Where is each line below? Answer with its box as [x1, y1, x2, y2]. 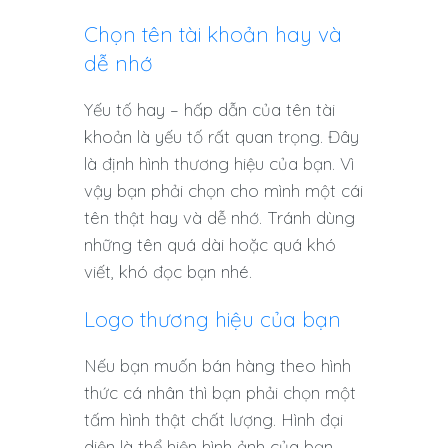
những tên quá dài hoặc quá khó [84, 234, 336, 256]
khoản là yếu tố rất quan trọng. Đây [84, 126, 359, 148]
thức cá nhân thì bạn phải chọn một [84, 382, 356, 404]
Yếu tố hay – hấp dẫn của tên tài [84, 99, 335, 121]
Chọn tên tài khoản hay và [84, 21, 342, 48]
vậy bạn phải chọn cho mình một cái [84, 180, 363, 202]
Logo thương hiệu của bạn [84, 306, 341, 333]
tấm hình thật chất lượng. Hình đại [84, 409, 343, 431]
